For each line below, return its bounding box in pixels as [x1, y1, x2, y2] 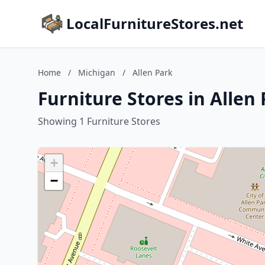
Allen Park [132, 67, 172, 78]
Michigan [78, 67, 115, 78]
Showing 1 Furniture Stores [38, 115, 160, 128]
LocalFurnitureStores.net [66, 14, 243, 33]
